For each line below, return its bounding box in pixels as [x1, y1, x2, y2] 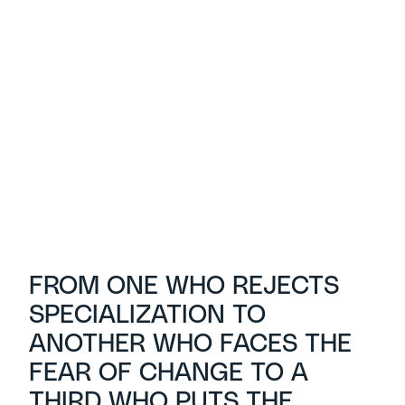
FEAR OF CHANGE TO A [29, 361, 308, 387]
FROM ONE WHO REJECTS [29, 274, 339, 300]
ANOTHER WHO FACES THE [29, 332, 352, 358]
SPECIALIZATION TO [29, 303, 266, 329]
